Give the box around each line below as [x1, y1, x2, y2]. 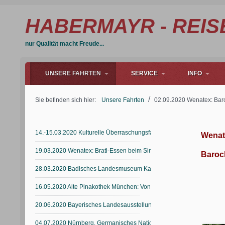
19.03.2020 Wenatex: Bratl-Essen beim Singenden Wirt [35, 147, 185, 154]
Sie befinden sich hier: [35, 96, 99, 103]
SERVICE [131, 70, 158, 77]
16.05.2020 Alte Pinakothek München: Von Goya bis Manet [35, 183, 195, 190]
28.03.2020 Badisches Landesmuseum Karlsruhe [35, 165, 170, 172]
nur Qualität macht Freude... [25, 40, 104, 47]
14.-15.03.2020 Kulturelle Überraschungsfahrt [35, 129, 160, 136]
